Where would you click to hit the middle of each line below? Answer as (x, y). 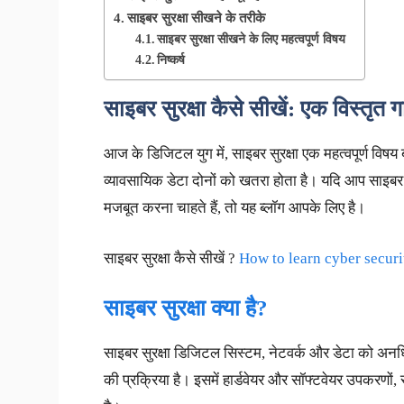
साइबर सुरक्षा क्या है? (185, 308)
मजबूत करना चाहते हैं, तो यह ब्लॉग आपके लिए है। (234, 208)
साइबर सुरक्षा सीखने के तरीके (196, 18)
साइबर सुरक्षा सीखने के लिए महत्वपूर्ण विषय (252, 40)
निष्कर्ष (171, 60)
